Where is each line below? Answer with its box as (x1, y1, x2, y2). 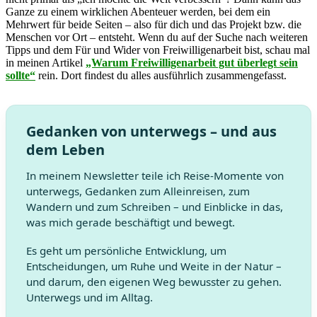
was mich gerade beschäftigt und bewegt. (26, 214, 235, 229)
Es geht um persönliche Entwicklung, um (26, 243, 226, 258)
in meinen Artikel (6, 56, 86, 69)
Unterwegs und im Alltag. (26, 289, 153, 304)
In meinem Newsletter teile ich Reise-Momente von (26, 168, 284, 183)
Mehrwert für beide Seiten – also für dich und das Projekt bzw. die (6, 18, 301, 30)
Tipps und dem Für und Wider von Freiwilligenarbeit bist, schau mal (6, 43, 310, 56)
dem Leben (26, 139, 105, 159)
